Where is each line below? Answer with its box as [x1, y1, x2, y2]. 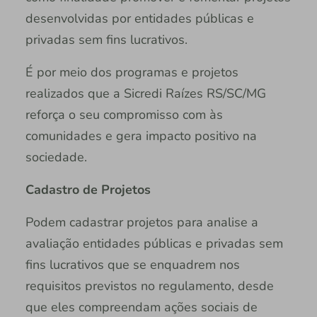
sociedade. [25, 149, 87, 166]
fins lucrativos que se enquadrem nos [25, 256, 240, 274]
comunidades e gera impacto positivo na [25, 127, 257, 145]
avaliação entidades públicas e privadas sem [25, 235, 283, 253]
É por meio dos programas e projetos [25, 64, 238, 81]
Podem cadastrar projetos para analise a [25, 214, 258, 231]
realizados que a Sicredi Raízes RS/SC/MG [25, 85, 266, 103]
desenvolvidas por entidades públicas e [25, 10, 254, 28]
